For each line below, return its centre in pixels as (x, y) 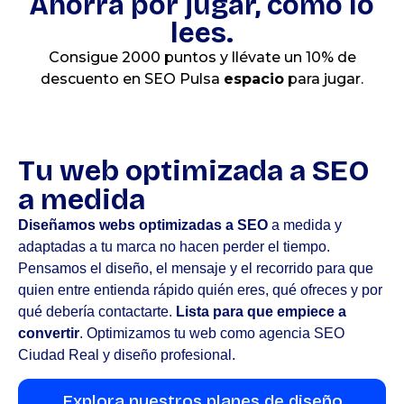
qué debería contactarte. (97, 311)
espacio (254, 78)
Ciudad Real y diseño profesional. (127, 354)
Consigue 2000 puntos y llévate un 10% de (202, 57)
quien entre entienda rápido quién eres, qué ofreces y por (200, 289)
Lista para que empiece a (261, 311)
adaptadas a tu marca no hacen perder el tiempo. (174, 246)
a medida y (305, 225)
